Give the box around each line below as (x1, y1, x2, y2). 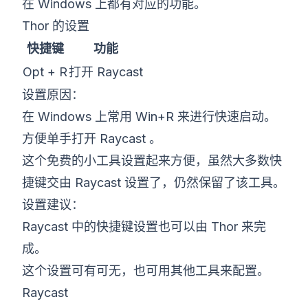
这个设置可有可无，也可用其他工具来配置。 (22, 263, 269, 278)
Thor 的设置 (22, 19, 89, 33)
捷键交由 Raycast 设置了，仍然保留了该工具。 (22, 175, 285, 190)
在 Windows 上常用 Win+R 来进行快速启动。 (22, 109, 276, 124)
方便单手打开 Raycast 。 (22, 131, 162, 146)
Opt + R (23, 65, 67, 79)
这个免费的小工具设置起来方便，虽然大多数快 (22, 153, 282, 168)
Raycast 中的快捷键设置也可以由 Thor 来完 (22, 219, 266, 234)
